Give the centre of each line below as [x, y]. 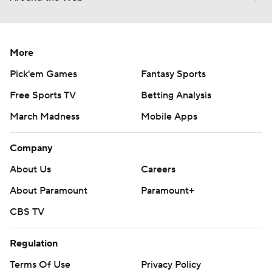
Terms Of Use [40, 264]
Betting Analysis [176, 95]
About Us [30, 169]
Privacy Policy [171, 264]
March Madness [45, 116]
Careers [158, 169]
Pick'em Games [43, 74]
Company [31, 148]
